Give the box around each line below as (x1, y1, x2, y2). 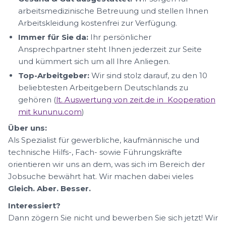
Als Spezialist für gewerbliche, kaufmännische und (8, 135, 199, 145)
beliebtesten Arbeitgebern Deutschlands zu (18, 83, 188, 92)
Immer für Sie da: (18, 32, 88, 42)
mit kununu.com (18, 107, 82, 117)
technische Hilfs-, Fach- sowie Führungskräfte (8, 147, 182, 157)
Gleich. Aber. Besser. (8, 184, 91, 193)
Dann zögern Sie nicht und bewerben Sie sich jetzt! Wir (8, 213, 218, 222)
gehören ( (18, 95, 56, 104)
